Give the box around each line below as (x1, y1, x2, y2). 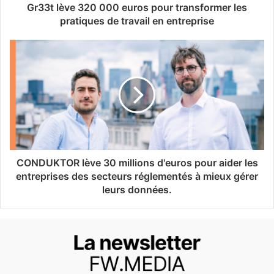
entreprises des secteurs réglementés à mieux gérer (16, 169, 258, 182)
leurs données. (102, 183, 172, 196)
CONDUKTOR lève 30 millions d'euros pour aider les (16, 156, 258, 169)
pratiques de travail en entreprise (60, 14, 214, 27)
